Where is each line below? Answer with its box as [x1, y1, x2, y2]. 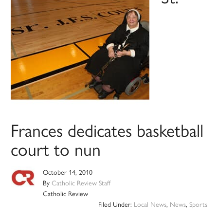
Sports [189, 199, 207, 209]
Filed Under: [98, 199, 134, 209]
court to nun [11, 136, 101, 162]
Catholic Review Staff [52, 178, 111, 188]
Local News [133, 199, 166, 209]
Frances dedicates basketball [11, 117, 204, 143]
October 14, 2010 [43, 167, 93, 177]
